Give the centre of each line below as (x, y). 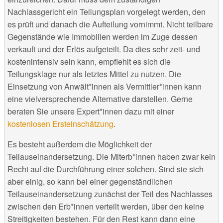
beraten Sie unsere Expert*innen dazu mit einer (91, 111)
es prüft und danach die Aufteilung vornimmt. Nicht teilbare (110, 24)
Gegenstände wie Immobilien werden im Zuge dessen (102, 36)
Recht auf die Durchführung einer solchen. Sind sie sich (105, 169)
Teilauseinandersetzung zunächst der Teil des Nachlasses (110, 194)
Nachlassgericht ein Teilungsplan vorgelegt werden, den (106, 11)
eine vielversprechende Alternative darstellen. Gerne (100, 99)
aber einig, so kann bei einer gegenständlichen (90, 181)
